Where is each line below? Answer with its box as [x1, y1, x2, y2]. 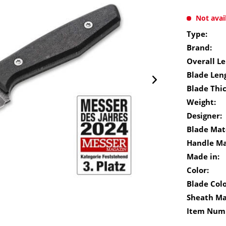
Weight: [187, 97, 216, 107]
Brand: [187, 42, 212, 52]
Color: [187, 165, 209, 175]
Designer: [187, 110, 222, 121]
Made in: [187, 151, 220, 161]
